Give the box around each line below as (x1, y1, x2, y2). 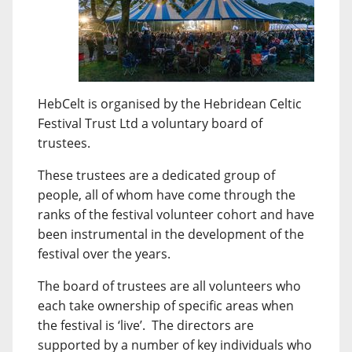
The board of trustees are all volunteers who (38, 277, 301, 295)
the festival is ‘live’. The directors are (38, 317, 254, 334)
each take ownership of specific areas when (38, 297, 294, 314)
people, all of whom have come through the (38, 186, 295, 203)
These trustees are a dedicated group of (38, 167, 275, 184)
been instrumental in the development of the (38, 225, 304, 243)
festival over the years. (38, 245, 174, 262)
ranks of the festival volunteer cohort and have (38, 206, 314, 223)
